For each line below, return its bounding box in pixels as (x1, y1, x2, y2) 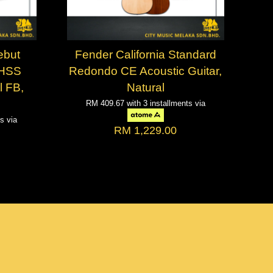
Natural (126, 80, 165, 94)
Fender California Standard (74, 47, 216, 61)
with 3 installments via (126, 98, 205, 108)
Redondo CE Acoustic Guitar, (69, 63, 222, 77)
